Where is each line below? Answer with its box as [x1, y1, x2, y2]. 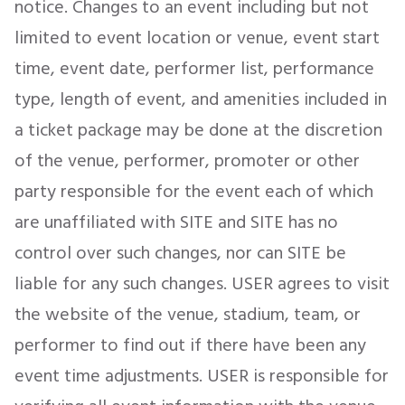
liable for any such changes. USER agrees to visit [14, 269, 390, 298]
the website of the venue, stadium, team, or [14, 300, 361, 329]
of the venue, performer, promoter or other [14, 146, 360, 175]
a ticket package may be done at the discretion [14, 116, 382, 145]
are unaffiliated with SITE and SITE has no [14, 208, 338, 237]
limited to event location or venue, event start [14, 24, 380, 52]
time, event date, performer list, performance [14, 54, 374, 83]
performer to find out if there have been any [14, 331, 366, 360]
